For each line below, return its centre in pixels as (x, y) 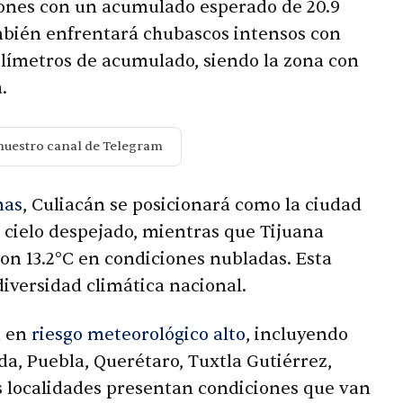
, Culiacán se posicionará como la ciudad (192, 205)
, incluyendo (297, 334)
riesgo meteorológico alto (139, 334)
